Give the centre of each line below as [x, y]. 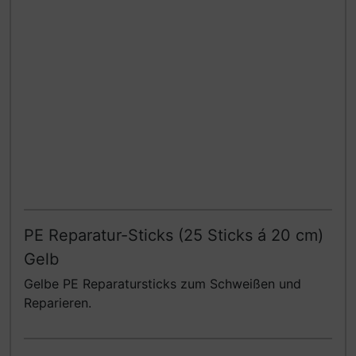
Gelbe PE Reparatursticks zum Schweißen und [163, 284]
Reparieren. [58, 303]
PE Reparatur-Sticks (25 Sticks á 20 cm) [174, 236]
